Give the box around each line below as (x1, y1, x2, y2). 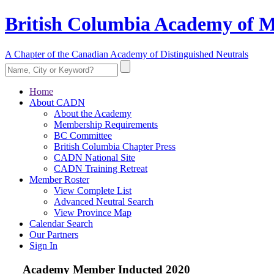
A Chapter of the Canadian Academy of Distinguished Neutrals (5, 48, 248, 59)
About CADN (29, 97, 85, 108)
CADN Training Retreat (54, 163, 147, 174)
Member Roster (29, 174, 89, 185)
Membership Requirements (54, 119, 158, 130)
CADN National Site (54, 152, 135, 163)
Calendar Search (29, 218, 93, 229)
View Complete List (54, 185, 131, 196)
